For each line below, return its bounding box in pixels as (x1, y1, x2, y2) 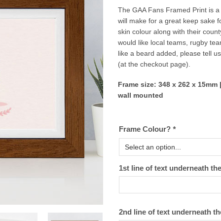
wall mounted (118, 91, 163, 99)
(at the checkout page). (118, 60, 190, 69)
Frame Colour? (119, 125, 173, 134)
